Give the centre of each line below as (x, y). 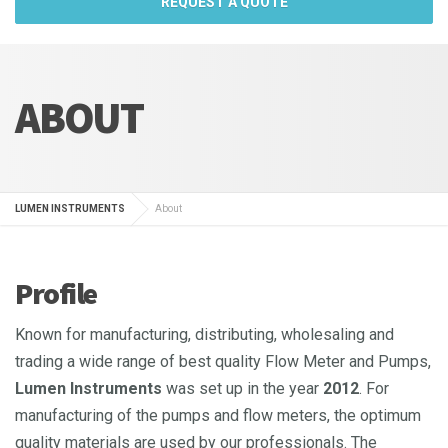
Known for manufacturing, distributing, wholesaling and (204, 335)
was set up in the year (240, 389)
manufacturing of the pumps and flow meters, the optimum (218, 416)
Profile (56, 293)
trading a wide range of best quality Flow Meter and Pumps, (223, 362)
